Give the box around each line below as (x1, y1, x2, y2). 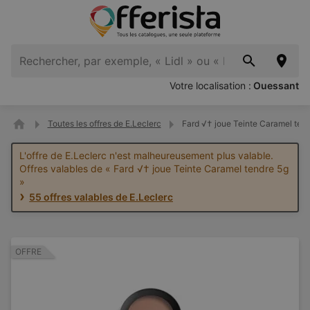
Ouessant (253, 80, 299, 91)
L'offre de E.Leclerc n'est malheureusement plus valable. (19, 149, 274, 161)
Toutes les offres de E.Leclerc (47, 118, 161, 129)
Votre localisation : (169, 80, 251, 91)
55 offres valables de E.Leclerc (29, 191, 174, 203)
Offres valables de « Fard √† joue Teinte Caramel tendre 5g (19, 162, 290, 174)
